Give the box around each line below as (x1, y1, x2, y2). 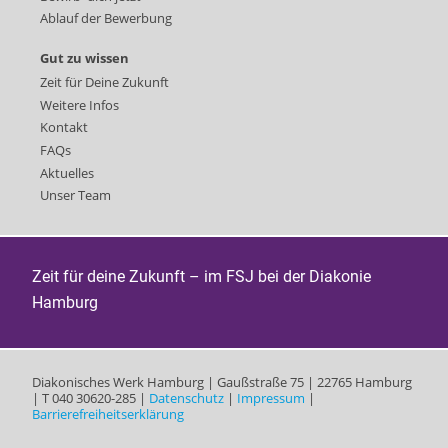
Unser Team (40, 186, 111, 205)
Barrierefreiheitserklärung (32, 405, 184, 424)
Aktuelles (40, 163, 94, 182)
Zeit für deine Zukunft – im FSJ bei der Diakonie (32, 267, 371, 287)
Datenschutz (149, 389, 224, 408)
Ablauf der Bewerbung (40, 9, 172, 28)
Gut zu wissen (40, 49, 129, 68)
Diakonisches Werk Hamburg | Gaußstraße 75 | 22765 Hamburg (32, 373, 412, 392)
